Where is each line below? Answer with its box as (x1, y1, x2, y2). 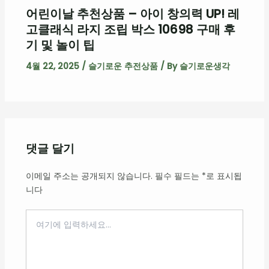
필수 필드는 (154, 169, 202, 182)
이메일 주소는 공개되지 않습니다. (25, 169, 153, 182)
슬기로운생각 (179, 59, 230, 72)
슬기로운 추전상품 (88, 59, 158, 72)
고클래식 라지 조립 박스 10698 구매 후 (25, 20, 235, 38)
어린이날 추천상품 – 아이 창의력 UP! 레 (25, 5, 240, 22)
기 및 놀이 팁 (25, 36, 95, 53)
